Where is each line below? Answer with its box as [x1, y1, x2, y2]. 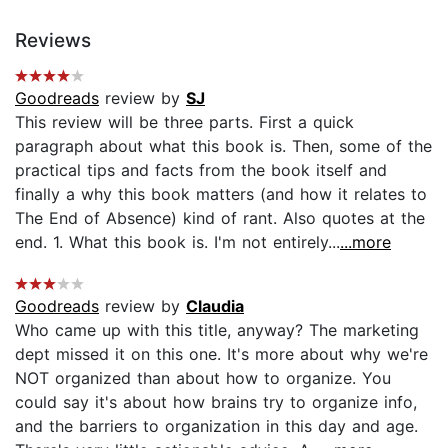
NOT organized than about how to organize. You [15, 367, 391, 388]
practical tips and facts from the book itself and [15, 159, 387, 180]
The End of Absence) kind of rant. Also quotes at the [15, 207, 425, 228]
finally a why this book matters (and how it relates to [15, 183, 427, 204]
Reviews [15, 28, 91, 52]
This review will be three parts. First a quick [15, 111, 354, 132]
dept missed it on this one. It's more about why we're [15, 343, 428, 364]
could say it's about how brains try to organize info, [15, 391, 417, 412]
